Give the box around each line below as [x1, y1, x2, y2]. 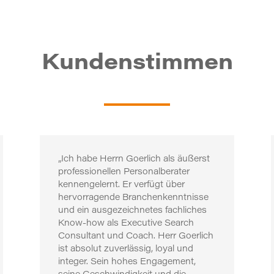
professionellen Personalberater [57, 168, 190, 177]
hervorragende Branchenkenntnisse [57, 194, 209, 203]
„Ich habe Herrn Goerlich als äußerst [57, 155, 210, 165]
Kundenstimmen [41, 53, 233, 76]
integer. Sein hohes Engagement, [57, 258, 196, 267]
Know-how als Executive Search [57, 220, 194, 229]
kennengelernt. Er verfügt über [57, 181, 185, 190]
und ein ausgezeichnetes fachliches [57, 207, 207, 216]
